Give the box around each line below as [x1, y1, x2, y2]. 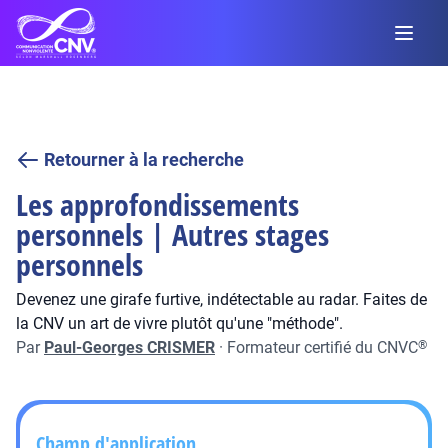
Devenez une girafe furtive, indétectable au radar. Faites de [16, 290, 427, 309]
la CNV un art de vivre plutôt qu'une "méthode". [16, 314, 343, 333]
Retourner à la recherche [44, 149, 244, 170]
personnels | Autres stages [16, 214, 329, 255]
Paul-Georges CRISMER [44, 338, 215, 357]
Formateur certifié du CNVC [227, 338, 418, 357]
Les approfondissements [16, 184, 299, 225]
